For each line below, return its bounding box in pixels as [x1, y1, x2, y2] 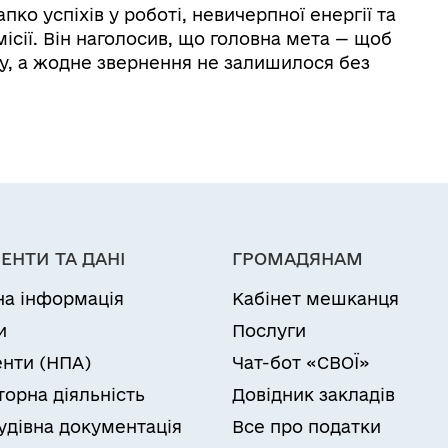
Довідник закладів [232, 385, 395, 405]
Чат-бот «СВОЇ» [232, 353, 370, 373]
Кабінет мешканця [232, 289, 399, 309]
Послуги [232, 321, 306, 341]
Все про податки [232, 417, 381, 437]
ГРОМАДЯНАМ [232, 249, 363, 269]
